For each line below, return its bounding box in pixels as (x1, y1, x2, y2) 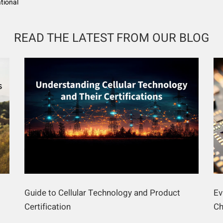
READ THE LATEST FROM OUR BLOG (14, 29, 209, 47)
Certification (24, 201, 71, 214)
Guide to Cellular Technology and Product (24, 187, 180, 200)
